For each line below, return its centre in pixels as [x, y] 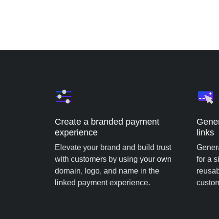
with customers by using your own [113, 159]
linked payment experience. [102, 183]
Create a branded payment [107, 122]
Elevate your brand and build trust [113, 147]
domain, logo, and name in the [107, 171]
